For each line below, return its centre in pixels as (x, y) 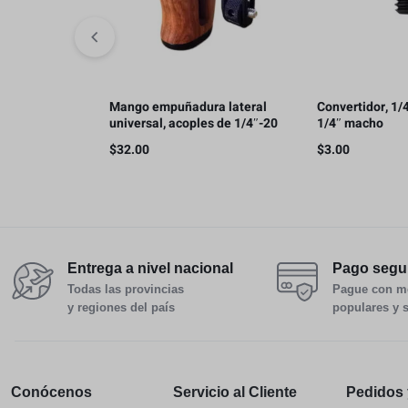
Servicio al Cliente (235, 393)
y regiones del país (121, 308)
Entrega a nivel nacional (150, 269)
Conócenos (51, 393)
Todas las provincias (126, 290)
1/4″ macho (350, 124)
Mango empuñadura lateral (188, 107)
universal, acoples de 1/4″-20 (194, 124)
